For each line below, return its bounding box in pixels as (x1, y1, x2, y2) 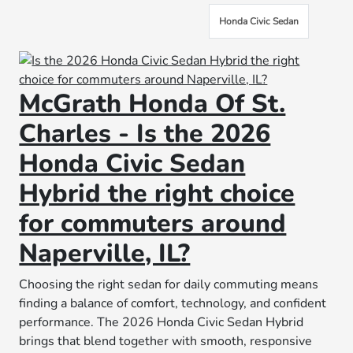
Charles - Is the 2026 (19, 117, 271, 150)
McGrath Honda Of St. (19, 87, 286, 121)
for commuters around (19, 206, 287, 240)
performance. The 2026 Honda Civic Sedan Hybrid (19, 314, 304, 331)
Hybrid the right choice (19, 176, 295, 210)
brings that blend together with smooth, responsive (19, 333, 313, 350)
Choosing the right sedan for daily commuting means (19, 276, 319, 293)
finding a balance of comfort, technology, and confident (19, 295, 327, 312)
